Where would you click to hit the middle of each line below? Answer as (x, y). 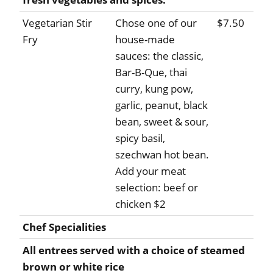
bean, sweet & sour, (162, 122)
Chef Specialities (64, 227)
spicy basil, (140, 138)
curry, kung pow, (154, 89)
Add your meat (151, 171)
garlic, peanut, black (161, 105)
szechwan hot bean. (162, 155)
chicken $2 (140, 204)
